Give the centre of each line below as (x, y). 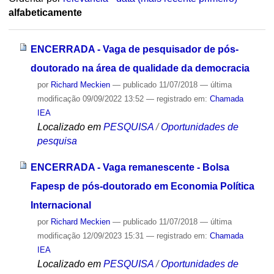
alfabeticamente (45, 13)
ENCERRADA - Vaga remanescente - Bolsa (130, 167)
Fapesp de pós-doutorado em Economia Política (142, 186)
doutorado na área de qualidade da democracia (140, 68)
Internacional (61, 205)
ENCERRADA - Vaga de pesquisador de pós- (134, 49)
